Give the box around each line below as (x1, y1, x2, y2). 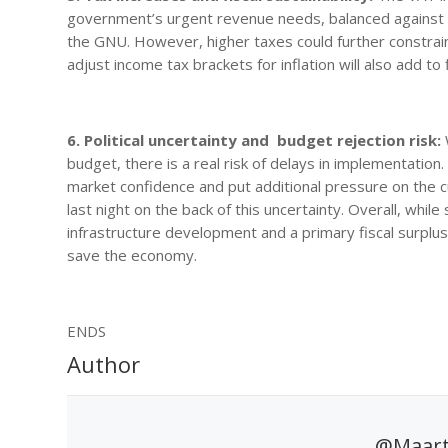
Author (67, 348, 141, 379)
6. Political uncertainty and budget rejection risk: (67, 129, 442, 150)
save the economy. (67, 244, 198, 265)
